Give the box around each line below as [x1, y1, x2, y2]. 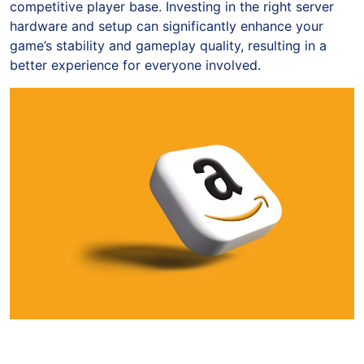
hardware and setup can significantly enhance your [10, 17, 323, 34]
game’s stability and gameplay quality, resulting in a [10, 37, 327, 54]
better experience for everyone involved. [10, 56, 261, 73]
